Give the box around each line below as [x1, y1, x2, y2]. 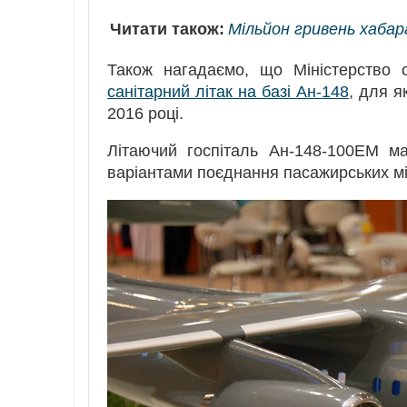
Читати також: [110, 19, 224, 38]
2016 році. [107, 104, 184, 123]
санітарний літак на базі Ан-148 [107, 82, 349, 101]
